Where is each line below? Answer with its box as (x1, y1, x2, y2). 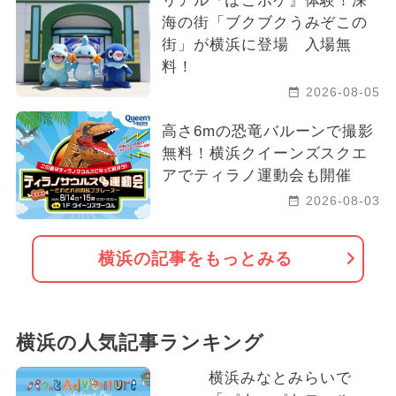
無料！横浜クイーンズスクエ (161, 145, 369, 163)
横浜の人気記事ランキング (15, 332, 265, 354)
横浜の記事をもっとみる (98, 248, 293, 268)
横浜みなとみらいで (208, 369, 352, 387)
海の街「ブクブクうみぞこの (161, 14, 369, 32)
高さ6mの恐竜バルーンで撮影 (161, 123, 375, 141)
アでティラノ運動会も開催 (161, 167, 353, 185)
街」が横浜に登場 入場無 (161, 36, 353, 54)
